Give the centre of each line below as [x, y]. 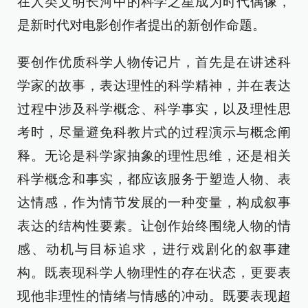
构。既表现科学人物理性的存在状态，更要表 [154, 273]
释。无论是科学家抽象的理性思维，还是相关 [154, 156]
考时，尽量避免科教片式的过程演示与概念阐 [154, 132]
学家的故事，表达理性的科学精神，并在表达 [154, 86]
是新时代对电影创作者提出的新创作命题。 [141, 25]
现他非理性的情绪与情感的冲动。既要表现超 [154, 296]
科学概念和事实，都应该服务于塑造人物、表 [154, 179]
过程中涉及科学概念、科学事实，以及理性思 [154, 109]
